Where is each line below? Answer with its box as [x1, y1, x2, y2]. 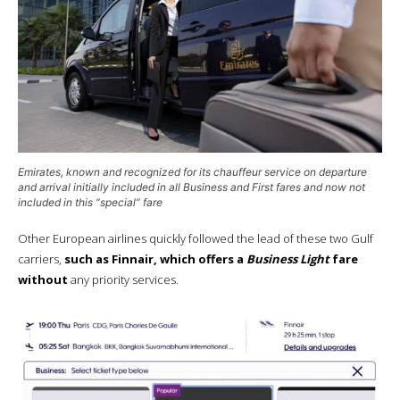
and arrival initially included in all [18, 180, 183, 195]
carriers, [18, 251, 64, 268]
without [18, 271, 68, 288]
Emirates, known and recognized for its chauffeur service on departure [18, 165, 367, 179]
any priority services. [68, 271, 179, 288]
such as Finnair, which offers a [64, 251, 246, 268]
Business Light [246, 251, 329, 268]
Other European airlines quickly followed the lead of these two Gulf [18, 230, 373, 247]
